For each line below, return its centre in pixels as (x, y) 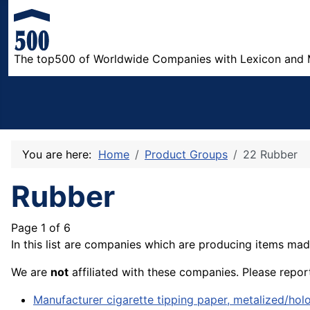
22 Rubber (270, 155)
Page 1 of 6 (41, 228)
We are (31, 272)
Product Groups (186, 155)
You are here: (60, 155)
